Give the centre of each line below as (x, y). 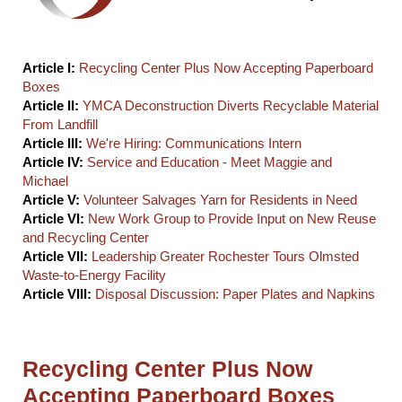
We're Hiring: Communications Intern (194, 144)
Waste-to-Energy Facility (94, 275)
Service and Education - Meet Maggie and (210, 162)
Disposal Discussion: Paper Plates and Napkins (235, 294)
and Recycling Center (86, 238)
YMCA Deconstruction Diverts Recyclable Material (231, 106)
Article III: (52, 144)
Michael (45, 181)
